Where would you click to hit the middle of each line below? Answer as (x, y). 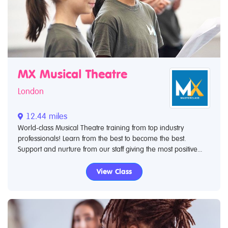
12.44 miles (45, 116)
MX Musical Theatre (73, 74)
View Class (114, 171)
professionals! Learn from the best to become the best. (102, 138)
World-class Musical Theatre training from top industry (101, 127)
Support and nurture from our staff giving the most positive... (110, 149)
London (31, 91)
